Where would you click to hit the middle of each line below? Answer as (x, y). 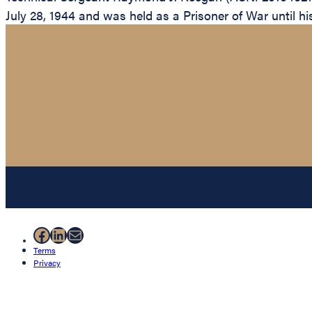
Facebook (69, 234)
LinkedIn (82, 234)
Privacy (47, 262)
